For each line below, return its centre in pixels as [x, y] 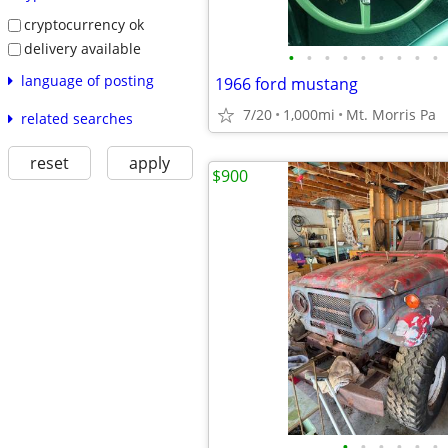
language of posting [87, 80]
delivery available [82, 48]
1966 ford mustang [286, 84]
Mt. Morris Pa [391, 114]
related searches [76, 118]
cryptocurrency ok [83, 25]
